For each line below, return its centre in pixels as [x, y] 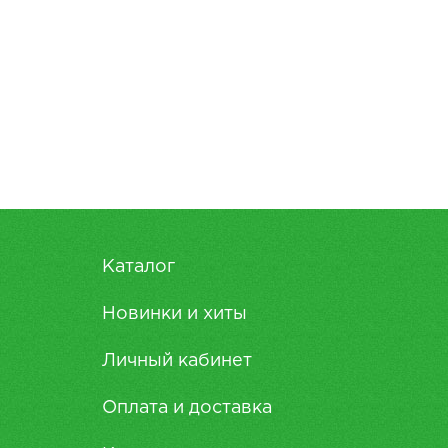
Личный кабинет [177, 361]
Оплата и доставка [187, 408]
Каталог [138, 267]
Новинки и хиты [174, 314]
